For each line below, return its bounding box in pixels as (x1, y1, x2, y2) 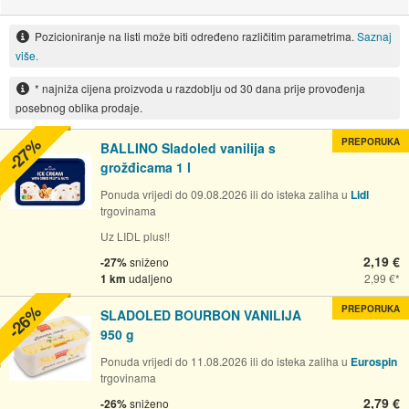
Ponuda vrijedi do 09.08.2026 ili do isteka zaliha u (100, 185, 351, 202)
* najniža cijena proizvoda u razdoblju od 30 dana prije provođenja (34, 79, 365, 96)
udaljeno (129, 269, 173, 286)
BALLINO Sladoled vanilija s (100, 138, 276, 157)
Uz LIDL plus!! (100, 227, 170, 244)
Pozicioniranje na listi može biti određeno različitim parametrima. (34, 28, 357, 45)
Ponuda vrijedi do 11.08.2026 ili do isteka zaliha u (100, 352, 351, 369)
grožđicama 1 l (100, 157, 191, 176)
